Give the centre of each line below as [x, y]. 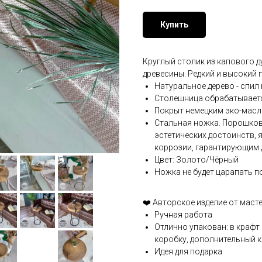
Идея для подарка [188, 252]
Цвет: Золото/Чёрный [196, 160]
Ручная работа [183, 215]
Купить [174, 25]
